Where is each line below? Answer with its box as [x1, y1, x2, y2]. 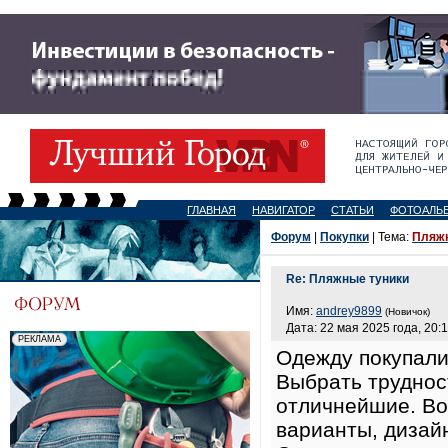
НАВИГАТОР [252, 204, 315, 216]
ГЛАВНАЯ [187, 204, 236, 216]
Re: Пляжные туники [286, 272, 409, 286]
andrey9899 [316, 304, 382, 318]
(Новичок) [385, 306, 430, 317]
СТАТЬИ [331, 204, 374, 216]
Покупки [320, 230, 369, 244]
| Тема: [369, 230, 412, 244]
